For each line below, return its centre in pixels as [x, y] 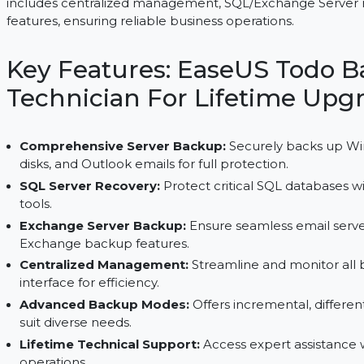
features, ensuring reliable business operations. [189, 77]
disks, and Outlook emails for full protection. [193, 232]
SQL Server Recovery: [124, 255]
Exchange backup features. [140, 316]
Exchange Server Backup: [138, 297]
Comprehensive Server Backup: [159, 212]
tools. [66, 274]
